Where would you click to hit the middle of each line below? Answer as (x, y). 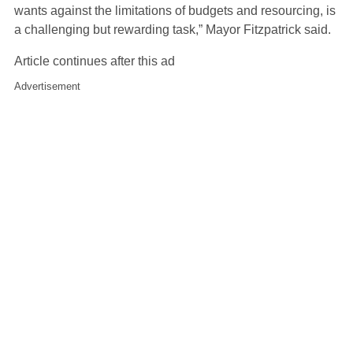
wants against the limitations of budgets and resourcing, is (175, 10)
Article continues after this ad (95, 61)
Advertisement (47, 86)
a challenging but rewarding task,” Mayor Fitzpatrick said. (173, 29)
